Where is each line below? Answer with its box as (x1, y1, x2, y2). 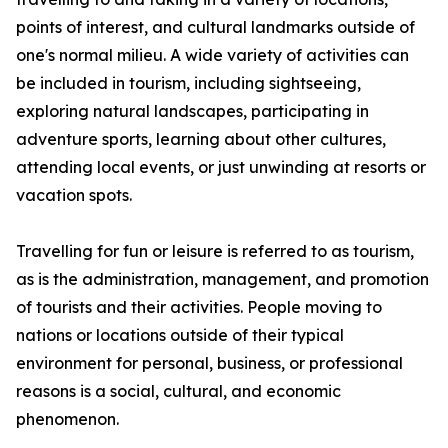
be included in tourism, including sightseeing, (16, 73, 361, 94)
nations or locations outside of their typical (16, 325, 344, 346)
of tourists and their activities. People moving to (16, 297, 382, 318)
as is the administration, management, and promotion (16, 269, 429, 290)
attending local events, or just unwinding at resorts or (16, 157, 426, 178)
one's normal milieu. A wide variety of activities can (16, 45, 409, 66)
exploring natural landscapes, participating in (16, 101, 369, 122)
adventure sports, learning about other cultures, (16, 129, 386, 150)
